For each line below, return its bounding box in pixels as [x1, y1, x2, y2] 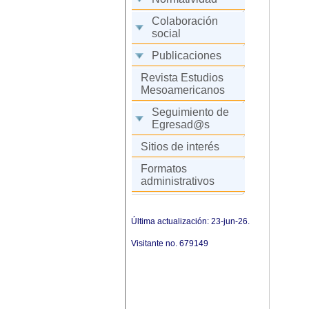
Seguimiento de [152, 106, 229, 118]
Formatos [141, 163, 187, 175]
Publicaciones [152, 50, 221, 61]
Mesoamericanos [141, 84, 225, 96]
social [152, 28, 181, 39]
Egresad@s [152, 119, 210, 130]
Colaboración [152, 15, 218, 27]
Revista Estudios [141, 72, 223, 83]
